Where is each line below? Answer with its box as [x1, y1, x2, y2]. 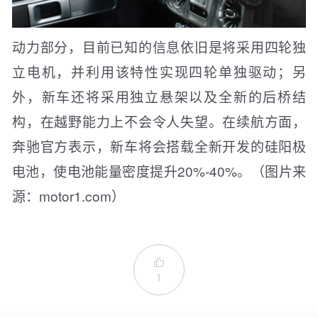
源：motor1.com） [12, 186, 125, 205]
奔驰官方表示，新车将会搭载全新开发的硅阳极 [12, 136, 306, 155]
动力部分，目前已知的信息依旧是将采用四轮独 [12, 37, 306, 56]
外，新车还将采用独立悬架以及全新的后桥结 [12, 87, 306, 106]
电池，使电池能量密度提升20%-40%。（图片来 [12, 161, 306, 180]
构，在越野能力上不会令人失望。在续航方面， [12, 111, 306, 131]
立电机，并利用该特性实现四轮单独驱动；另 [12, 62, 306, 81]
